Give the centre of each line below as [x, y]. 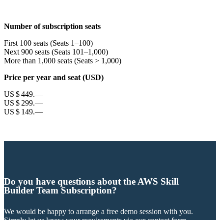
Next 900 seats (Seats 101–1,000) [56, 52]
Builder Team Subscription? [60, 191]
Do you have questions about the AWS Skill [91, 182]
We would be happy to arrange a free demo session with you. [98, 212]
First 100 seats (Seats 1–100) [48, 43]
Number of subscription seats [52, 26]
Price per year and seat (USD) [54, 77]
